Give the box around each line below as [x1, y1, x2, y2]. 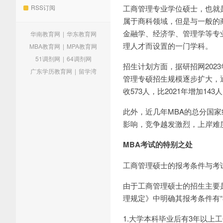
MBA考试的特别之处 [123, 139, 193, 150]
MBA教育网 [29, 42, 60, 50]
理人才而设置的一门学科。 [123, 40, 213, 51]
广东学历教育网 [30, 67, 72, 75]
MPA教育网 [67, 42, 97, 50]
